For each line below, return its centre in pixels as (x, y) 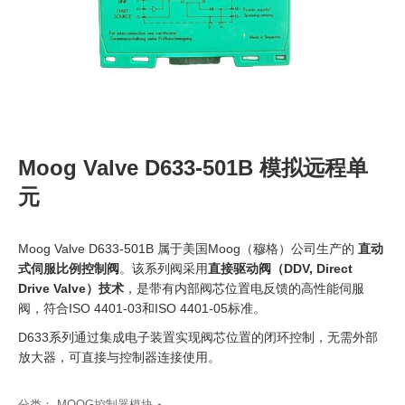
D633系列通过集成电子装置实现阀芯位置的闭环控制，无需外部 (198, 337)
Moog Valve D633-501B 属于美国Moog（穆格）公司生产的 (188, 249)
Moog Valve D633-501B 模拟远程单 (193, 168)
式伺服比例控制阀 (69, 268)
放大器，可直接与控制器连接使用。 (119, 357)
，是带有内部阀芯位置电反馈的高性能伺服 (244, 288)
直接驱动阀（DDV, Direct (280, 268)
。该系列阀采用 (164, 268)
